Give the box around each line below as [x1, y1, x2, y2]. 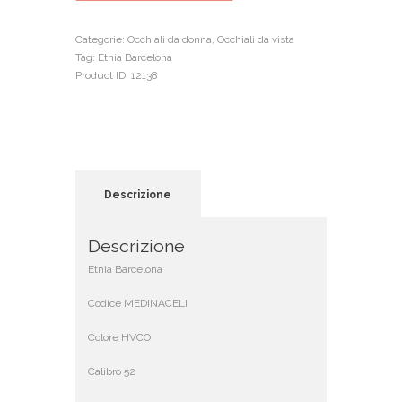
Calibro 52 [88, 364, 136, 378]
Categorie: [75, 32, 127, 46]
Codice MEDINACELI [88, 296, 188, 310]
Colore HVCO [88, 330, 152, 344]
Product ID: [75, 68, 131, 82]
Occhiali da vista [217, 32, 294, 46]
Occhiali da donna [127, 32, 212, 46]
